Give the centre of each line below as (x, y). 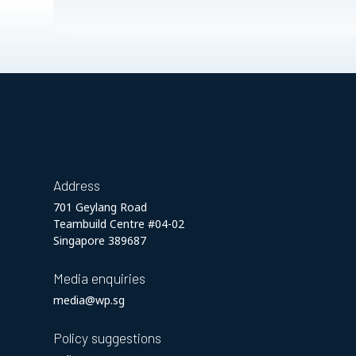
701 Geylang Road (101, 207)
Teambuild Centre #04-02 (119, 224)
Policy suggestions (108, 338)
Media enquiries (100, 278)
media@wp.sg (89, 300)
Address (77, 185)
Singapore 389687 (100, 240)
